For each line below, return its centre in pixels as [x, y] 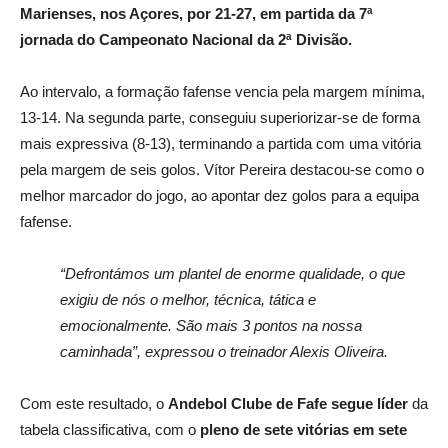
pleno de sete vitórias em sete [303, 430]
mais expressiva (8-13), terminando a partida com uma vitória [220, 144]
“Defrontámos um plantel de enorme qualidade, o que [232, 274]
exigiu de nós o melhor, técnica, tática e [188, 300]
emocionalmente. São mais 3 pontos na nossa [211, 326]
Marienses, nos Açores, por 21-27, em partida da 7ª [196, 14]
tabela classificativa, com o [110, 430]
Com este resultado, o [94, 404]
